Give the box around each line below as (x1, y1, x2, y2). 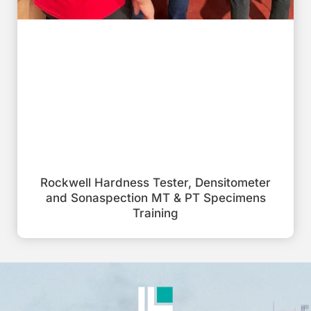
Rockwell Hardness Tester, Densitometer (40, 176, 271, 190)
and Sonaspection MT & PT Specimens (45, 191, 266, 205)
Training (133, 206, 178, 221)
